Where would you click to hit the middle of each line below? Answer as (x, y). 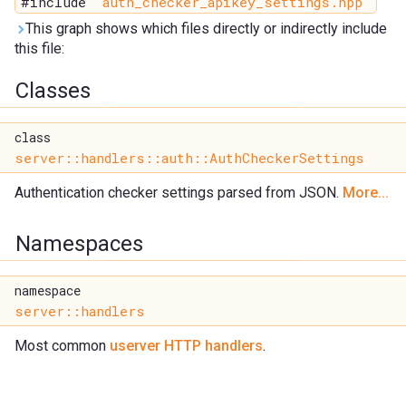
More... (366, 193)
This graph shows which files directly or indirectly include (206, 29)
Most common (62, 346)
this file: (39, 49)
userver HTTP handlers (186, 346)
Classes (53, 91)
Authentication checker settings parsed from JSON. (179, 193)
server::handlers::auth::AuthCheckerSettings (189, 158)
